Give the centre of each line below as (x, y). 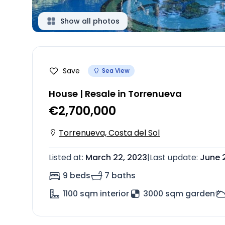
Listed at (65, 157)
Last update (173, 157)
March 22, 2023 (116, 157)
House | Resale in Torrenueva (115, 94)
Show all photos (90, 21)
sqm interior (104, 194)
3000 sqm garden (179, 194)
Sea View (116, 71)
